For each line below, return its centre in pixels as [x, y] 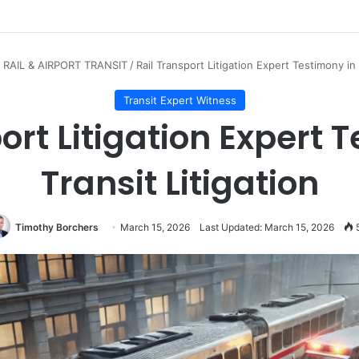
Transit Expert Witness [179, 100]
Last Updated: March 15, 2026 [266, 227]
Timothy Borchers [56, 227]
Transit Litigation [179, 183]
